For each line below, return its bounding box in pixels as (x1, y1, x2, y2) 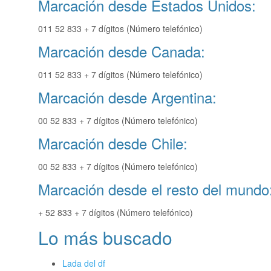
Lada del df (62, 257, 105, 270)
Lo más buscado (38, 224, 172, 251)
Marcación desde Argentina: (38, 87, 217, 108)
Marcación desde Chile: (38, 132, 188, 154)
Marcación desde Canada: (38, 41, 205, 62)
